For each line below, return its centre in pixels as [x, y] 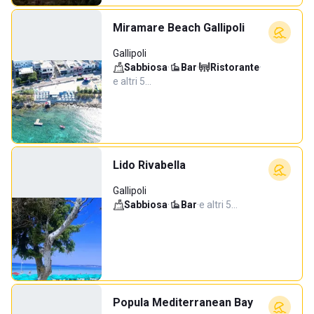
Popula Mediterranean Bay [183, 302]
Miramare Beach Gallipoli [179, 28]
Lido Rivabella [149, 165]
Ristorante [235, 67]
